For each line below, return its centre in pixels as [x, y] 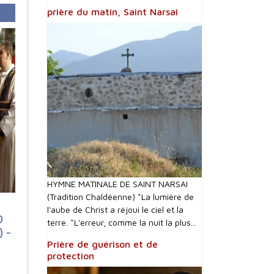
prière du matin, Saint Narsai [113, 12]
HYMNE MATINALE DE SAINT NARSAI [117, 184]
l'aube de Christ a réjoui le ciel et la [115, 209]
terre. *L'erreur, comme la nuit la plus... [122, 222]
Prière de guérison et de [102, 244]
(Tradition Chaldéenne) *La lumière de [120, 197]
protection [71, 256]
